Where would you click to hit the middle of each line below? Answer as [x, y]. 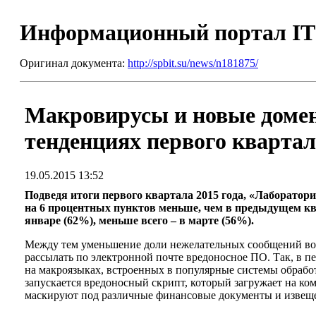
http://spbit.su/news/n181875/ [193, 63]
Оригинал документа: [74, 63]
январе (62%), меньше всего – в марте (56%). [139, 221]
